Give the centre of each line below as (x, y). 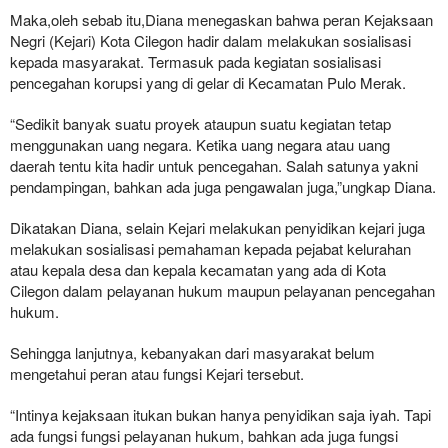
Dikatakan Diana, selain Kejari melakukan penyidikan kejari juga (217, 227)
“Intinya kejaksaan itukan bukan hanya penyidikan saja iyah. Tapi (220, 414)
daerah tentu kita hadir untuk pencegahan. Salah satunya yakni (214, 165)
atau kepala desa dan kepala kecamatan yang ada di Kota (198, 269)
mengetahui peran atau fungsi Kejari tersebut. (157, 373)
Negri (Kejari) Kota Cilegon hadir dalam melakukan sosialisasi (210, 40)
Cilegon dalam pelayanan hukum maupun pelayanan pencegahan (222, 290)
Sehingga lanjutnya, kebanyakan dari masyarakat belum (192, 352)
